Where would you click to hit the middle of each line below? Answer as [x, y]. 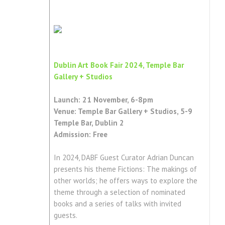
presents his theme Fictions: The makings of [125, 169]
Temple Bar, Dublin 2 [89, 123]
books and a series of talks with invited [117, 204]
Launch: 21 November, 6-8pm [103, 100]
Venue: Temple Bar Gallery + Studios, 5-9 [123, 111]
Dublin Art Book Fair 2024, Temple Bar [119, 65]
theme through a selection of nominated [119, 192]
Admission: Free [80, 135]
